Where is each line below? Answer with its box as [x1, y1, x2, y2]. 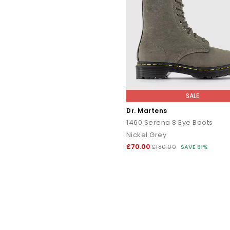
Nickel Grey [126, 130, 167, 140]
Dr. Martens [126, 106, 167, 116]
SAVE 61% [180, 143, 208, 151]
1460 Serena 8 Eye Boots [126, 118, 213, 128]
